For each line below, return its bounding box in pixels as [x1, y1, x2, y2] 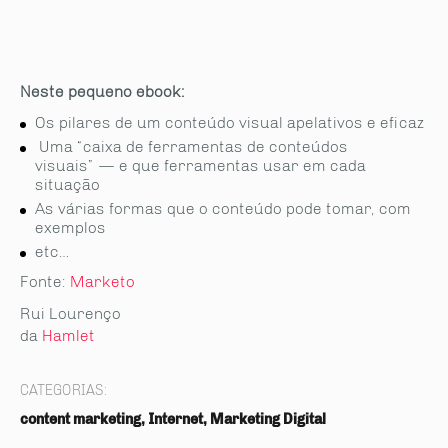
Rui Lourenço [20, 304, 121, 323]
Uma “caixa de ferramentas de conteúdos [35, 137, 348, 156]
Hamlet [42, 326, 95, 345]
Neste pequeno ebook [20, 82, 181, 101]
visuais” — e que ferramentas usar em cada [35, 156, 366, 175]
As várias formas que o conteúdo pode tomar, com [35, 199, 411, 218]
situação [35, 175, 100, 194]
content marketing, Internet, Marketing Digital [20, 411, 326, 428]
